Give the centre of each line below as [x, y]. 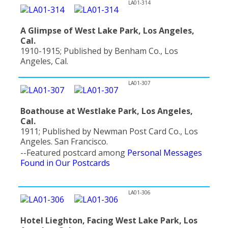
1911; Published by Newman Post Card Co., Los [109, 132]
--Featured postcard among [74, 152]
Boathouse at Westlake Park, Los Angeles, [107, 111]
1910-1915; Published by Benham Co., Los [99, 51]
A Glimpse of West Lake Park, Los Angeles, [107, 30]
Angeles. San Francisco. [64, 142]
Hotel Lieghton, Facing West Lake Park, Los [109, 220]
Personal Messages [165, 152]
